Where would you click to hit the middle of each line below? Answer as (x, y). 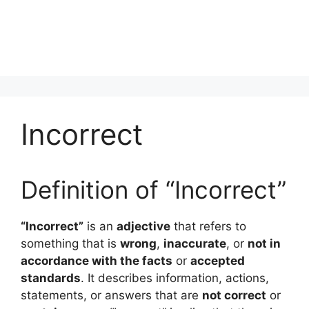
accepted (218, 261)
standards (51, 278)
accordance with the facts (97, 261)
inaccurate (195, 243)
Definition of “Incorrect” (153, 190)
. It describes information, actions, (175, 278)
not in (264, 243)
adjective (143, 226)
